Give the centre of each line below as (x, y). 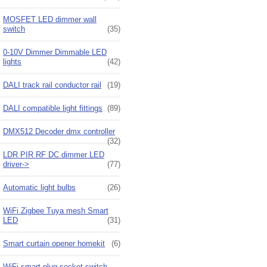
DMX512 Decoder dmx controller (59, 131)
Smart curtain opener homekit (54, 243)
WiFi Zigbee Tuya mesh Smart (56, 210)
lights (12, 61)
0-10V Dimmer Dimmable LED (55, 52)
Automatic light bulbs (39, 187)
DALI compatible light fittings (53, 108)
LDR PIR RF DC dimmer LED (54, 154)
